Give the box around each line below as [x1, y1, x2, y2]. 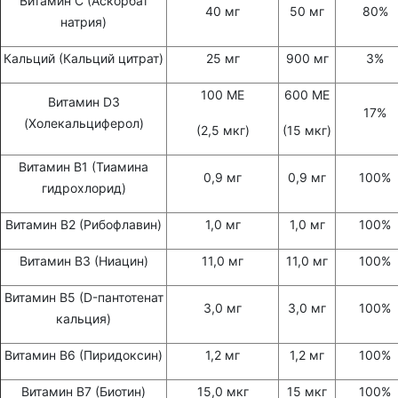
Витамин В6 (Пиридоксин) [4, 347, 163, 363]
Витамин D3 [47, 94, 120, 110]
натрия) [60, 14, 107, 30]
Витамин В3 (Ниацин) [19, 253, 148, 269]
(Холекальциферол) [23, 115, 144, 131]
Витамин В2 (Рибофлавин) [5, 217, 162, 233]
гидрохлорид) [41, 180, 126, 196]
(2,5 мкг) [195, 123, 250, 139]
